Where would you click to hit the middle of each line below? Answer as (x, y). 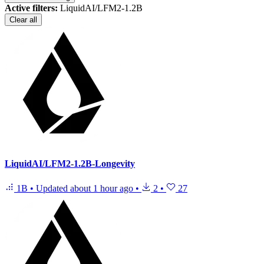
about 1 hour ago (102, 188)
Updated (53, 188)
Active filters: (31, 8)
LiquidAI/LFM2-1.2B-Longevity (70, 164)
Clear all (23, 20)
